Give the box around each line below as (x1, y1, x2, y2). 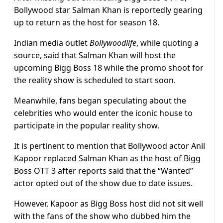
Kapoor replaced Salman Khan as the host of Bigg (14, 153, 201, 164)
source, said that (14, 50, 79, 61)
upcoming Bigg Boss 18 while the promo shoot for (14, 62, 204, 74)
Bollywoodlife (90, 37, 136, 49)
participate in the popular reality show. (14, 120, 159, 131)
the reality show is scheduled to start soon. (14, 75, 176, 86)
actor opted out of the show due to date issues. (14, 178, 193, 189)
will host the (128, 50, 176, 61)
